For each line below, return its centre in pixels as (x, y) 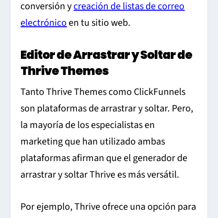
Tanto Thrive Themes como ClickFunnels (103, 92)
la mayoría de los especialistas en (88, 125)
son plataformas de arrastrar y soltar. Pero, (107, 109)
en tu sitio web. (99, 23)
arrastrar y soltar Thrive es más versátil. (100, 175)
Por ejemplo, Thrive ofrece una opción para (109, 207)
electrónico (44, 23)
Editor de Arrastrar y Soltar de (107, 55)
